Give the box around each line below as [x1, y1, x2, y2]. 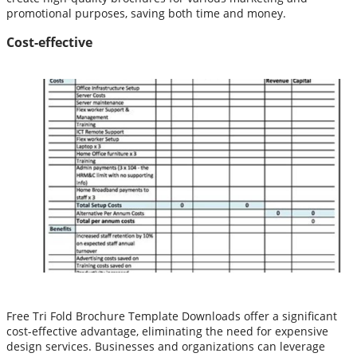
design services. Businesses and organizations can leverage [6, 339, 325, 355]
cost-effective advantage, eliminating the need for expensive [6, 324, 328, 339]
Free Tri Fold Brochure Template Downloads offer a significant [6, 308, 337, 324]
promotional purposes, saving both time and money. [6, 5, 286, 21]
